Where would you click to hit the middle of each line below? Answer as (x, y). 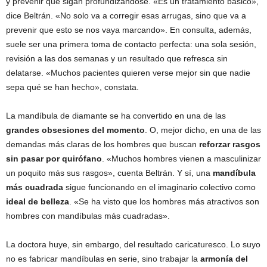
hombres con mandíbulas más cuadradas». (88, 216)
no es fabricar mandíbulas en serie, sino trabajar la (102, 259)
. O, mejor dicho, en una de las (203, 130)
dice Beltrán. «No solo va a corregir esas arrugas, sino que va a (126, 15)
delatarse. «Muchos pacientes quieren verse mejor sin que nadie (128, 73)
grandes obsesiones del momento (75, 130)
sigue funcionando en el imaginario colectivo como (159, 187)
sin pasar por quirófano (54, 159)
